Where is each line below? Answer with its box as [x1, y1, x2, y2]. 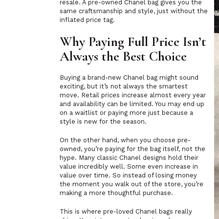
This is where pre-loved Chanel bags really [60, 208, 192, 215]
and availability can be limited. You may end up [60, 100, 204, 108]
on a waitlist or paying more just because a [60, 109, 193, 116]
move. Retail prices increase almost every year [60, 91, 206, 99]
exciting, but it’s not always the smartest [60, 83, 188, 90]
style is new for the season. [60, 118, 147, 125]
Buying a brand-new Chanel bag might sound [60, 74, 198, 81]
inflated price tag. [60, 16, 115, 23]
